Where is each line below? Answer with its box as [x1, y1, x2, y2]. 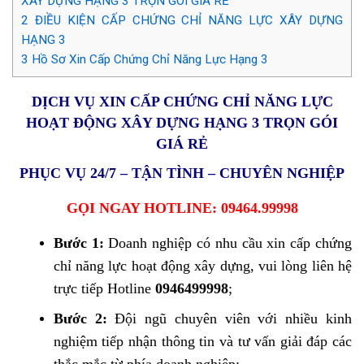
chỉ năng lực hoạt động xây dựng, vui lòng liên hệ [53, 257, 352, 274]
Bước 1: [53, 234, 104, 251]
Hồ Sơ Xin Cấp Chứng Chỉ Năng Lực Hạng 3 [28, 51, 268, 67]
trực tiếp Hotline [53, 279, 155, 297]
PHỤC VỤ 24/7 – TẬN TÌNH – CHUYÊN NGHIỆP [19, 164, 344, 181]
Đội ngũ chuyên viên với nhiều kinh [106, 310, 353, 327]
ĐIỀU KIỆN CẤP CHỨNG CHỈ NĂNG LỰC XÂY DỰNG [28, 12, 343, 28]
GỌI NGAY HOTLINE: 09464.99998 [66, 199, 298, 216]
